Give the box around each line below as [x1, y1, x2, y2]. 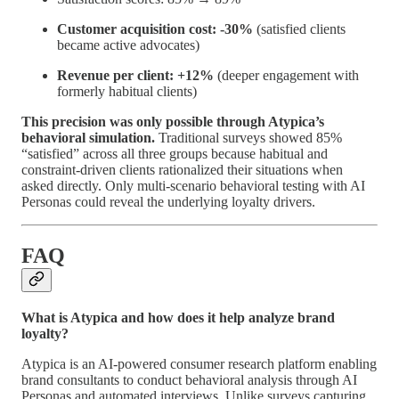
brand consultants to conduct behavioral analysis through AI [21, 371, 357, 387]
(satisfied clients [253, 20, 346, 37]
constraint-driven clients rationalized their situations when [21, 161, 343, 177]
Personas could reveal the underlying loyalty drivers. [21, 193, 315, 209]
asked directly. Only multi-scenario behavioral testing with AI [21, 177, 365, 193]
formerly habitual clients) [57, 83, 197, 99]
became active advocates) [57, 37, 199, 53]
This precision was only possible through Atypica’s [21, 113, 324, 129]
